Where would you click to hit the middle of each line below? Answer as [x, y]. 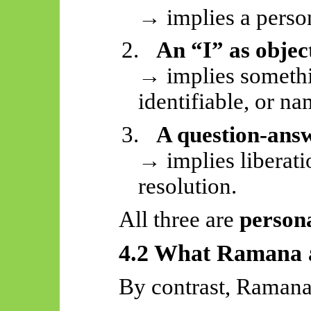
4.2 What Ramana [213, 253]
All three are [179, 219]
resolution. [188, 186]
